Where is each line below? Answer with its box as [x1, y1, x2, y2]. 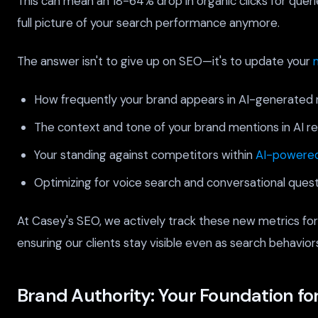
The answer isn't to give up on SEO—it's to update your [17, 53, 313, 69]
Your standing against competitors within [34, 146, 256, 163]
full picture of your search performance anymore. [17, 14, 280, 31]
